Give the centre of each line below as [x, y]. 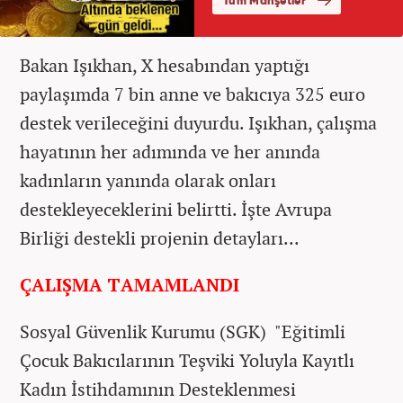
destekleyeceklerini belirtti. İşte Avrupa [176, 209]
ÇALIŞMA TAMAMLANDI [130, 284]
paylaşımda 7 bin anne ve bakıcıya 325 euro [193, 94]
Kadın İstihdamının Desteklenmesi [158, 389]
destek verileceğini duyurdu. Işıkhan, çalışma [198, 122]
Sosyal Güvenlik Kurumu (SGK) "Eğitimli [183, 331]
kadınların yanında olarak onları [148, 180]
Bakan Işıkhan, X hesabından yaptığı [165, 65]
